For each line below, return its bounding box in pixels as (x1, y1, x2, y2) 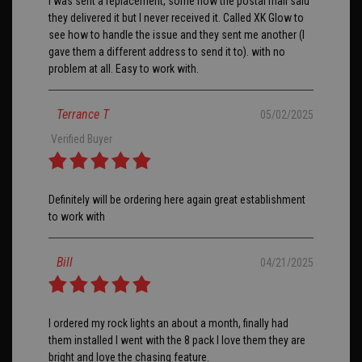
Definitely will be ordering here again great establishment (48, 193, 305, 207)
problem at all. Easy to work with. (48, 62, 199, 76)
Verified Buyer (48, 133, 112, 146)
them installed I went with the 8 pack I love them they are (48, 334, 305, 347)
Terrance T (57, 107, 109, 123)
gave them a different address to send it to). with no (48, 45, 285, 59)
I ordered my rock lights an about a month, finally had (48, 317, 288, 330)
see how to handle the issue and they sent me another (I (48, 28, 305, 42)
